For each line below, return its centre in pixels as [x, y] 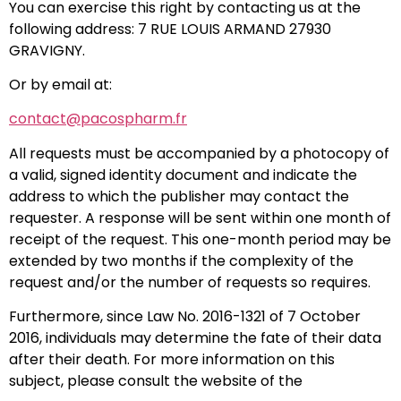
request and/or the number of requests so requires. [190, 282]
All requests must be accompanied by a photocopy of [199, 153]
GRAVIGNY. [47, 50]
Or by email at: [60, 84]
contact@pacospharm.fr [98, 119]
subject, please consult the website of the [156, 381]
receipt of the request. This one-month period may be [200, 239]
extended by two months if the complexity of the [181, 260]
